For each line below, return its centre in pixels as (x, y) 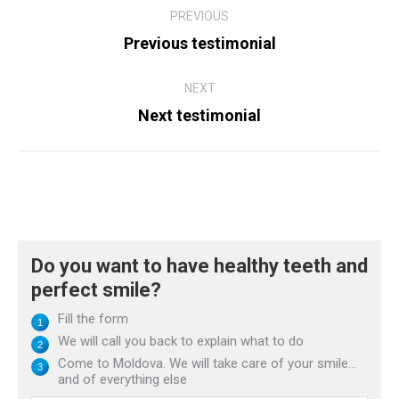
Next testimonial (199, 116)
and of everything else (122, 380)
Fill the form (93, 319)
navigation (69, 29)
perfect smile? (96, 290)
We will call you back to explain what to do (181, 342)
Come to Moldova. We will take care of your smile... (207, 364)
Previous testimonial (199, 44)
